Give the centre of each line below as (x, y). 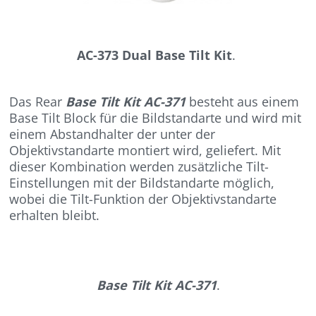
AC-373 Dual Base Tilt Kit (154, 55)
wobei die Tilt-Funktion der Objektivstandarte (143, 199)
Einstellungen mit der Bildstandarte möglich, (142, 183)
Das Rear (38, 102)
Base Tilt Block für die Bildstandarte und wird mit (156, 118)
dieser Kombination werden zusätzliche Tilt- (139, 167)
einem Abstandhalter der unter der (113, 134)
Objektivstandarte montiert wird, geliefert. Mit (145, 151)
